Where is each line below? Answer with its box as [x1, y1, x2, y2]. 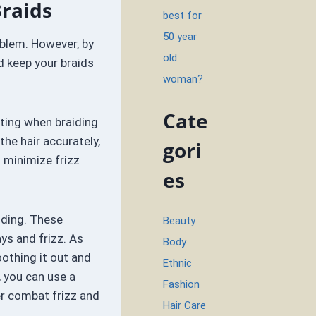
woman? [163, 73, 204, 85]
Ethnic [163, 257, 193, 269]
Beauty [163, 214, 196, 227]
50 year [163, 30, 197, 43]
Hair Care [163, 299, 207, 312]
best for [163, 9, 202, 22]
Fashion [163, 278, 200, 291]
